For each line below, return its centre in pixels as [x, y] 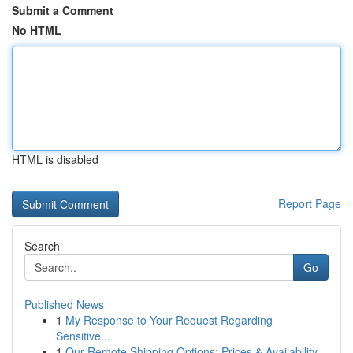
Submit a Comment [63, 10]
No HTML [37, 30]
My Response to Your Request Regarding [169, 320]
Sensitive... [83, 336]
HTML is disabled [55, 159]
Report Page [310, 203]
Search [42, 246]
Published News [64, 304]
